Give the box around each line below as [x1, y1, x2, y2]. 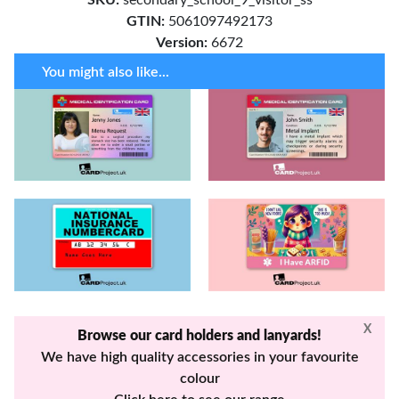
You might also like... [41, 64, 169, 79]
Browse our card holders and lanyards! [77, 329, 322, 344]
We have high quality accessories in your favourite [40, 350, 359, 365]
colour [179, 371, 220, 387]
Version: [156, 35, 208, 50]
